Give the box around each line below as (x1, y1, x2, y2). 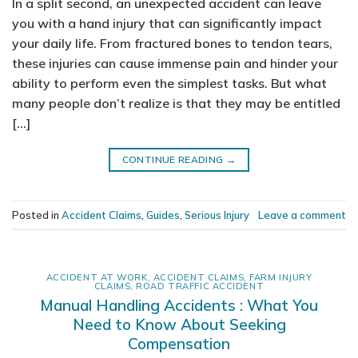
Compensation (128, 333, 230, 353)
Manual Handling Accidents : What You (40, 295, 318, 315)
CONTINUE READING (121, 153, 226, 166)
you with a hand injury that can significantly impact (12, 15, 322, 32)
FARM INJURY (249, 272, 312, 284)
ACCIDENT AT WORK (46, 272, 148, 284)
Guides (146, 208, 180, 221)
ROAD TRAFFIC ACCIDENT (136, 280, 265, 292)
